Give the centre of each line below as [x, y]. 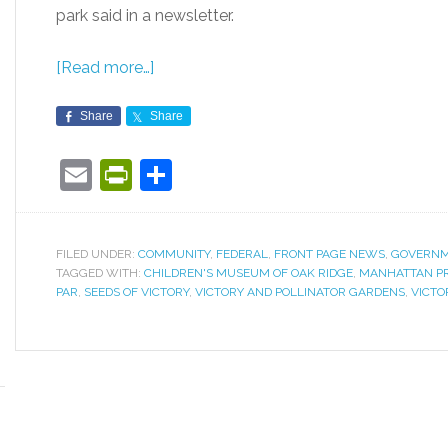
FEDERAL [242, 254]
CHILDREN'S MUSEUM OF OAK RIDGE [248, 273]
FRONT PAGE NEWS [329, 254]
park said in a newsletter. [145, 15]
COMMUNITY [174, 254]
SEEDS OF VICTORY [136, 292]
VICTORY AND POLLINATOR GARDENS [300, 292]
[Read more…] [105, 67]
